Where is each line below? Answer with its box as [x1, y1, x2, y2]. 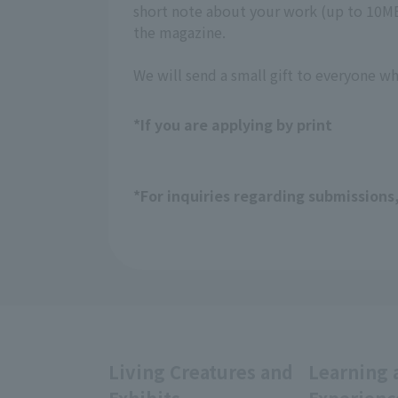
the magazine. [133, 21, 226, 44]
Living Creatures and [108, 359, 293, 386]
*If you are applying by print [133, 114, 332, 136]
